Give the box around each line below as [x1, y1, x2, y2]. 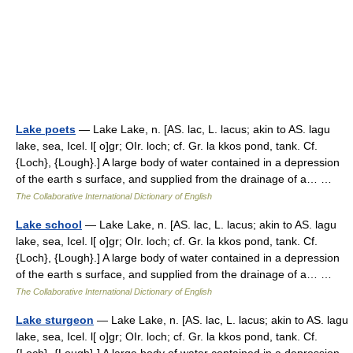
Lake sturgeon [16, 314, 94, 326]
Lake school [16, 218, 82, 231]
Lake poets [16, 123, 76, 136]
